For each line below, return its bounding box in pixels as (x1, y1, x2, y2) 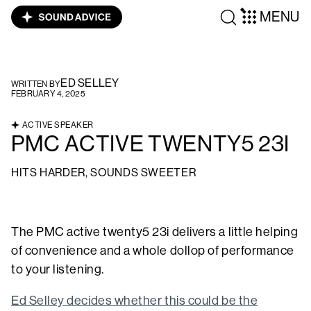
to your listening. (11, 262, 107, 277)
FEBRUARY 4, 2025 (11, 89, 85, 99)
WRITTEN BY (11, 79, 61, 90)
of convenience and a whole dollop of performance (11, 244, 294, 258)
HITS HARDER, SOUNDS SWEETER (11, 166, 196, 180)
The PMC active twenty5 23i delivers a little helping (11, 225, 299, 239)
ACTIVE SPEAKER (22, 120, 94, 131)
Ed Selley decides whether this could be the (11, 294, 258, 308)
